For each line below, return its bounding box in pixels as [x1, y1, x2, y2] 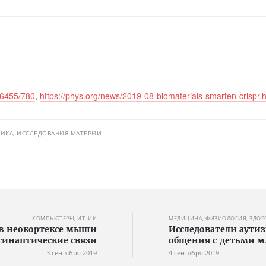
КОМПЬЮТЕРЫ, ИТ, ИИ [32, 214, 97, 222]
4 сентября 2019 [169, 248, 219, 257]
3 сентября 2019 [46, 248, 97, 257]
